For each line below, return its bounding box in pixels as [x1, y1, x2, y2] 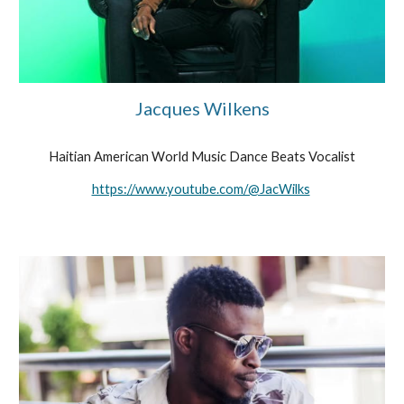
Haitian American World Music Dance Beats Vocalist [49, 148, 355, 164]
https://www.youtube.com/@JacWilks [91, 180, 310, 197]
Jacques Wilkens [134, 96, 270, 119]
